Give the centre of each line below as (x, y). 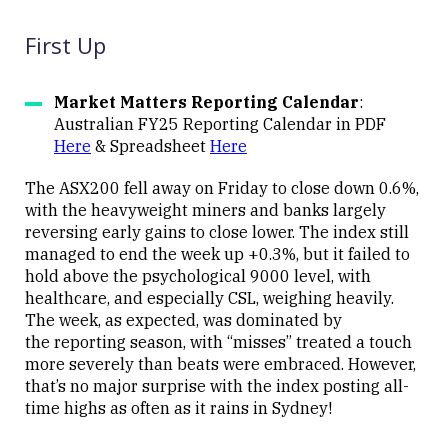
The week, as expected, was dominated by (183, 320)
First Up (65, 45)
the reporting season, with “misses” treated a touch (218, 342)
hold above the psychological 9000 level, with (198, 276)
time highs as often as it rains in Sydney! (178, 408)
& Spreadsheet (150, 146)
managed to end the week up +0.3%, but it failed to (217, 254)
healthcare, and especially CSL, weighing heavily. (209, 298)
